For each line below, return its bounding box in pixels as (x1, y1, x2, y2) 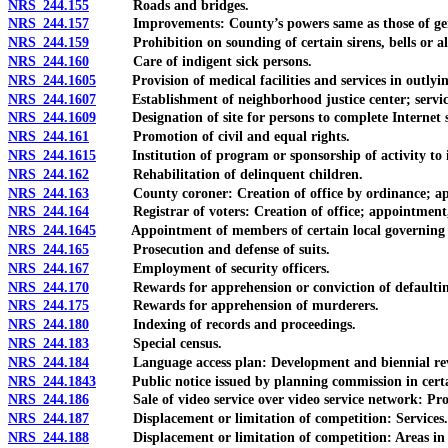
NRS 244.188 (8, 430, 89, 445)
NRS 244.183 (8, 336, 89, 352)
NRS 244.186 (8, 392, 89, 408)
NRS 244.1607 (8, 91, 96, 107)
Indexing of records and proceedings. (89, 317, 356, 333)
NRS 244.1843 (8, 373, 96, 389)
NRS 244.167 (8, 260, 89, 276)
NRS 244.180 (8, 317, 89, 333)
